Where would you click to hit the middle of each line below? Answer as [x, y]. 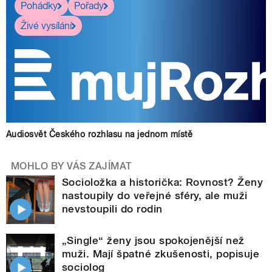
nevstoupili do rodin [112, 209]
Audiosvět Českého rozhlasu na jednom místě [100, 134]
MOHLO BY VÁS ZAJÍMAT [72, 166]
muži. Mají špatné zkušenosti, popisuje [161, 253]
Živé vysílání [46, 25]
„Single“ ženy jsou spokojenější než [153, 240]
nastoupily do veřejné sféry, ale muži [155, 195]
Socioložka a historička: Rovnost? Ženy [163, 182]
